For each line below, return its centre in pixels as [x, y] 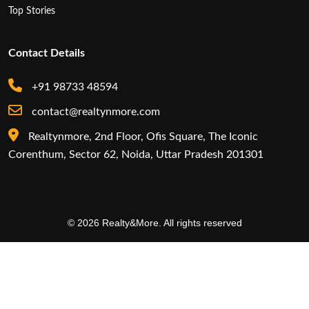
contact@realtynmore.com [94, 112]
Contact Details [47, 53]
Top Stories [32, 11]
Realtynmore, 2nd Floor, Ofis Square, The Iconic [142, 137]
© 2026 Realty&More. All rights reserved [154, 223]
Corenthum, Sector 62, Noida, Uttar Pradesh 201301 [136, 155]
